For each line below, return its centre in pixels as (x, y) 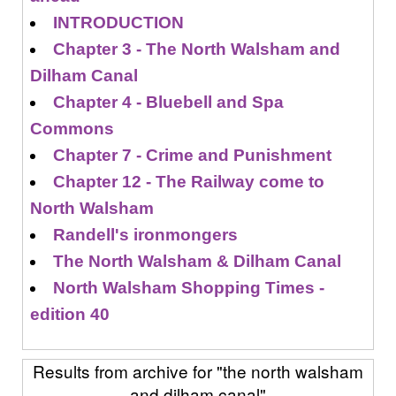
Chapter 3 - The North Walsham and (197, 49)
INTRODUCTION (119, 23)
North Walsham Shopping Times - (189, 288)
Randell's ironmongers (146, 235)
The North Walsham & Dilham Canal (198, 261)
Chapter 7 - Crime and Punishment (193, 155)
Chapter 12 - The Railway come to (189, 182)
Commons (72, 129)
